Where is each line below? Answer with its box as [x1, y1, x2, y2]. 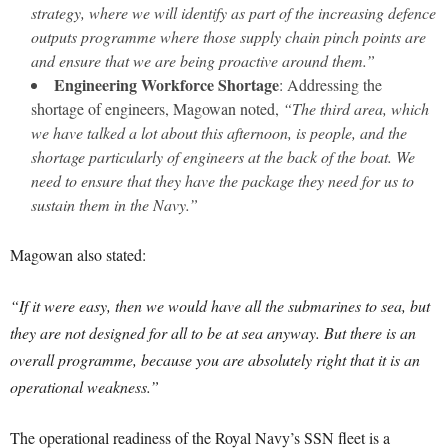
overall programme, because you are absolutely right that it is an [10, 349, 420, 370]
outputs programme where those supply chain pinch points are [31, 26, 426, 47]
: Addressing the [279, 74, 382, 95]
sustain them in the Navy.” [31, 194, 198, 215]
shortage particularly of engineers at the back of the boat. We [31, 146, 415, 167]
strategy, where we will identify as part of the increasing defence [31, 2, 436, 23]
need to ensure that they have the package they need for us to [31, 170, 414, 191]
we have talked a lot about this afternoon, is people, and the [31, 122, 407, 143]
